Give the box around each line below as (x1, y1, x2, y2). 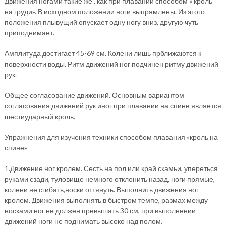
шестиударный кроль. (4, 112, 75, 121)
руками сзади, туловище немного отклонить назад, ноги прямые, (4, 175, 215, 183)
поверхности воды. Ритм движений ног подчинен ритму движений (4, 60, 218, 68)
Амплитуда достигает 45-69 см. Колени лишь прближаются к (4, 49, 201, 58)
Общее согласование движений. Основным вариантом (4, 91, 184, 99)
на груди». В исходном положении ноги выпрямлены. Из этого (4, 7, 205, 16)
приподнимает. (4, 28, 54, 37)
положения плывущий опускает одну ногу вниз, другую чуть (4, 18, 198, 26)
